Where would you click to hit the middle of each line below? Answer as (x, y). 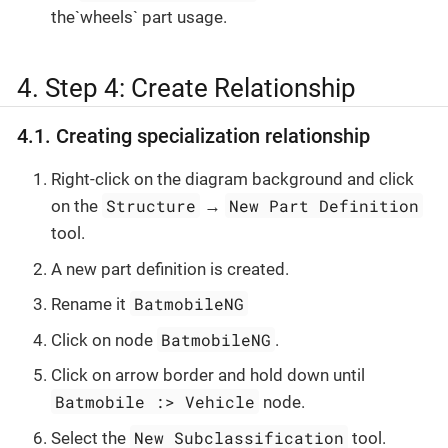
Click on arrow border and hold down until (208, 375)
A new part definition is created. (170, 268)
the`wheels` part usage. (139, 16)
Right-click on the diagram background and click (232, 179)
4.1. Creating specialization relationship (193, 137)
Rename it (90, 304)
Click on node (104, 339)
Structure (151, 206)
